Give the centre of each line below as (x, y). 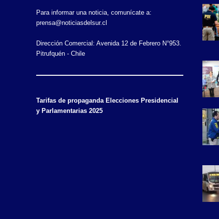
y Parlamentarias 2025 (69, 110)
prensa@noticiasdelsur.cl (71, 23)
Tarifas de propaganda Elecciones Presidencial (107, 100)
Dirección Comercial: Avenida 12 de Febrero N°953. (109, 43)
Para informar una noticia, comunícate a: (94, 12)
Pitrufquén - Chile (60, 54)
